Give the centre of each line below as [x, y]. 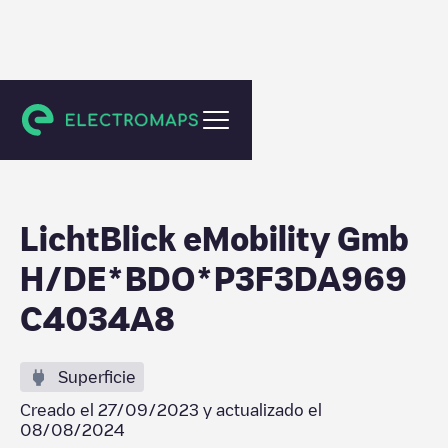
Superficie [97, 377]
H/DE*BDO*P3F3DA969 [213, 278]
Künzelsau [73, 114]
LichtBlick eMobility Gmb [214, 238]
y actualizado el [260, 410]
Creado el [59, 410]
